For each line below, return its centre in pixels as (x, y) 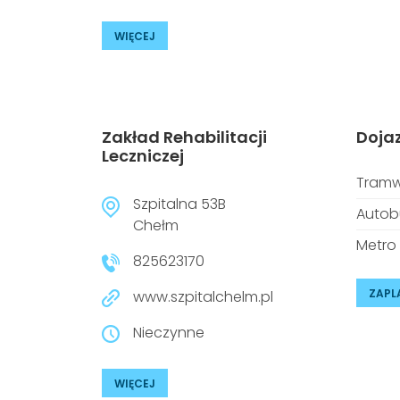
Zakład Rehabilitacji (184, 137)
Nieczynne (169, 333)
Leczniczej (143, 156)
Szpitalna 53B (179, 204)
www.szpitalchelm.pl (203, 297)
